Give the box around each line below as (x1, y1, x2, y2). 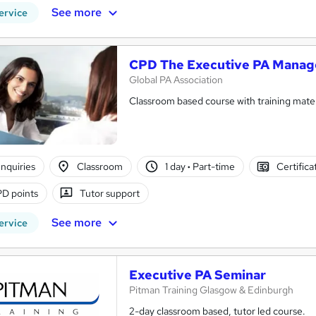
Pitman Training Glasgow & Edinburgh (129, 284, 293, 296)
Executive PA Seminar (129, 267, 266, 283)
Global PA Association (129, 73, 223, 86)
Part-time (190, 159, 235, 173)
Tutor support (80, 186, 140, 200)
